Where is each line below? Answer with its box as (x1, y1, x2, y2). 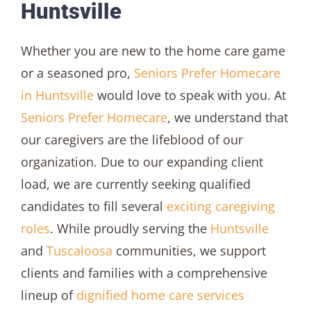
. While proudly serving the (49, 219, 210, 237)
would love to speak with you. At (93, 86, 286, 103)
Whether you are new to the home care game (20, 42, 285, 59)
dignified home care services (76, 286, 244, 303)
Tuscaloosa (46, 242, 112, 259)
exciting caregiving (166, 197, 275, 215)
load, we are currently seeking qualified (20, 175, 251, 192)
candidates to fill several (20, 197, 167, 215)
